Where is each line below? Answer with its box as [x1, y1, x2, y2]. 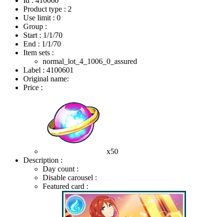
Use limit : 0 [23, 13, 61, 22]
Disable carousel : [43, 173, 97, 182]
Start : [23, 31, 43, 39]
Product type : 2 [23, 4, 72, 13]
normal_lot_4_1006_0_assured [43, 57, 137, 65]
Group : [23, 22, 47, 31]
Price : [23, 83, 43, 92]
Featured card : [43, 182, 88, 190]
